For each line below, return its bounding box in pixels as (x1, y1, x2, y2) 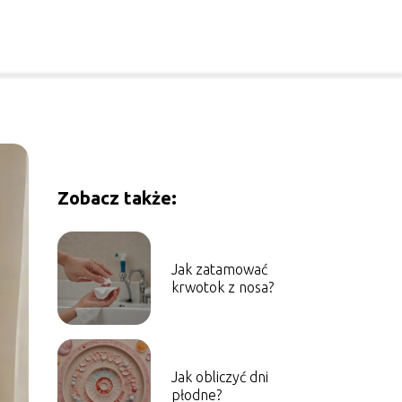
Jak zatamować (170, 261, 267, 277)
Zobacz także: (57, 188, 177, 208)
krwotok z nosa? (170, 279, 274, 295)
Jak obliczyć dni (170, 369, 268, 385)
